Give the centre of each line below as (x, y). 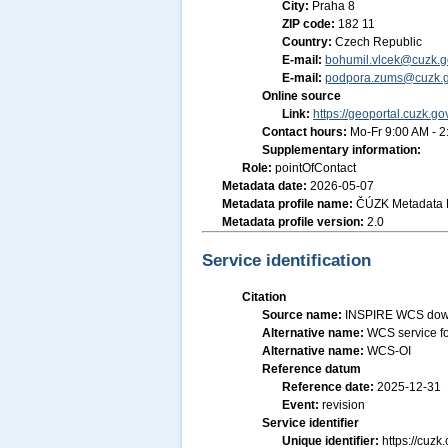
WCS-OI (389, 351)
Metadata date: (266, 186)
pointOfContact (315, 168)
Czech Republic (378, 42)
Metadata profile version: (294, 222)
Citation (264, 297)
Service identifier (310, 423)
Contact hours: (306, 132)
